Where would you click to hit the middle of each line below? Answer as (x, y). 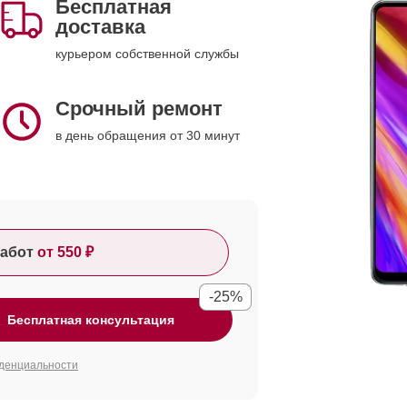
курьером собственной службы (147, 54)
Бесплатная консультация (91, 320)
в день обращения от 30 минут (148, 135)
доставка (100, 27)
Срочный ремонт (139, 109)
